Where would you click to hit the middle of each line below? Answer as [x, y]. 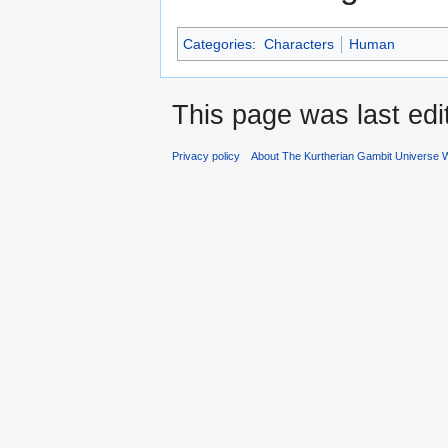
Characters [298, 44]
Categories [217, 44]
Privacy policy [206, 156]
